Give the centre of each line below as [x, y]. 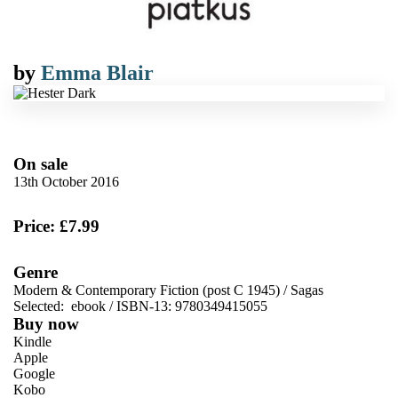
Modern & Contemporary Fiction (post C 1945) [147, 290]
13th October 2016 [66, 182]
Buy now [46, 324]
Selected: [40, 306]
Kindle [32, 342]
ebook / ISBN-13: [121, 306]
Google [34, 374]
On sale [40, 164]
